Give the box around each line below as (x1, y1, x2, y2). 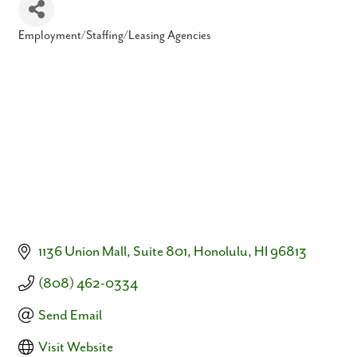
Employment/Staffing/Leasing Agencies (18, 28, 211, 42)
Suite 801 (133, 243, 187, 260)
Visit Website (38, 339, 113, 355)
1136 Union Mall (38, 243, 127, 260)
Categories (18, 39, 70, 53)
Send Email (38, 307, 102, 324)
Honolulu (194, 243, 248, 260)
